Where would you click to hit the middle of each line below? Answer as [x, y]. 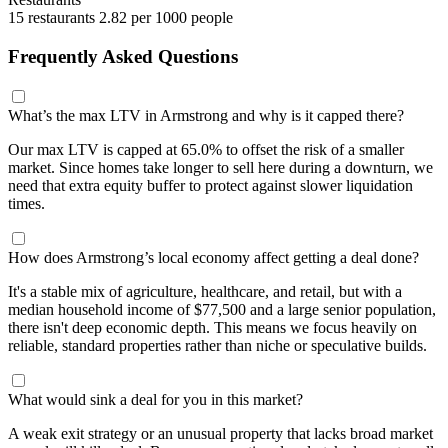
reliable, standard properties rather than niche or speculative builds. [217, 345]
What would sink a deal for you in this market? [155, 399]
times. [26, 203]
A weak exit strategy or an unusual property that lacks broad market [220, 433]
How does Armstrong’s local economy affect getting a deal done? [213, 257]
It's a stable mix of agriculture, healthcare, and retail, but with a [205, 291]
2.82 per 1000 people [166, 18]
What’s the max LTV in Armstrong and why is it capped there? [206, 115]
